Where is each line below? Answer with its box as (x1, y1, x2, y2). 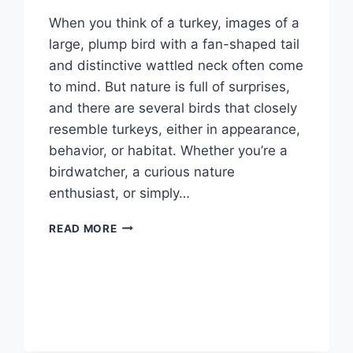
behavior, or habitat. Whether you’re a (49, 142, 288, 158)
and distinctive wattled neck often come (49, 57, 304, 73)
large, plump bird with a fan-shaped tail (49, 35, 300, 52)
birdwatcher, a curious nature (49, 163, 236, 180)
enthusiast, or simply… (49, 184, 191, 201)
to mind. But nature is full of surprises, (49, 78, 291, 95)
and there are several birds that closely (49, 99, 298, 116)
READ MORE (49, 221, 117, 235)
